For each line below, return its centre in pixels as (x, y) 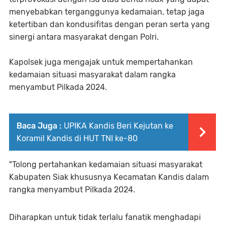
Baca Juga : (39, 126)
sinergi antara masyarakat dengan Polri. (84, 37)
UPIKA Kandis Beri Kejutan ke (119, 126)
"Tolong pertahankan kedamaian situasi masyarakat (106, 164)
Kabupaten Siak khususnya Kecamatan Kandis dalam (109, 177)
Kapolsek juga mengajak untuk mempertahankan (101, 62)
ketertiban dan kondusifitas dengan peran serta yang (109, 24)
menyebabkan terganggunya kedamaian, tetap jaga (107, 12)
